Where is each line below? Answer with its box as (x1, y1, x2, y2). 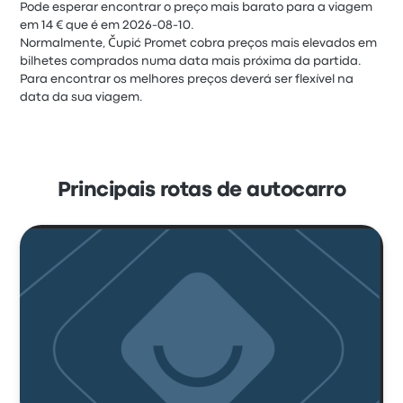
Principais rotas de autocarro (57, 182, 346, 200)
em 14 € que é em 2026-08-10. (20, 20, 195, 31)
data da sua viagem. (20, 92, 144, 103)
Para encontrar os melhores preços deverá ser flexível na (20, 74, 354, 85)
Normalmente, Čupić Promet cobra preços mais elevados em (20, 38, 378, 49)
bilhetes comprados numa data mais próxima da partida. (20, 56, 363, 67)
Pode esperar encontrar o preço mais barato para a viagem (20, 2, 373, 13)
